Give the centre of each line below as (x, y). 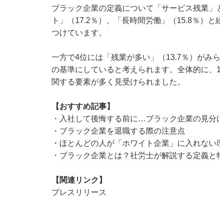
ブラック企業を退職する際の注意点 (122, 131)
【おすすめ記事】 (83, 107)
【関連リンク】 (79, 180)
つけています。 (79, 33)
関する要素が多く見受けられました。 (118, 82)
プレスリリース (79, 192)
